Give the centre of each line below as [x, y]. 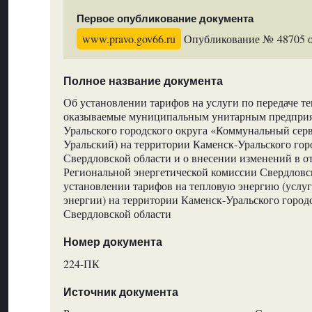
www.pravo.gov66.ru [129, 39]
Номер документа [112, 242]
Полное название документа [143, 81]
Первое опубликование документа [165, 18]
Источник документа [120, 292]
